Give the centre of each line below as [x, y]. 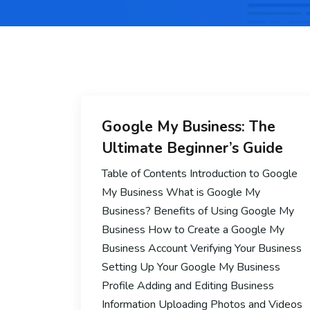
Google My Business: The [189, 127]
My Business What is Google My [181, 192]
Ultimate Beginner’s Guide [192, 148]
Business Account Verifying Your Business [202, 248]
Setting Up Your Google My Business [191, 267]
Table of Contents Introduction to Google [200, 174]
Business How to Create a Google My [193, 230]
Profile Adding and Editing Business [188, 286]
